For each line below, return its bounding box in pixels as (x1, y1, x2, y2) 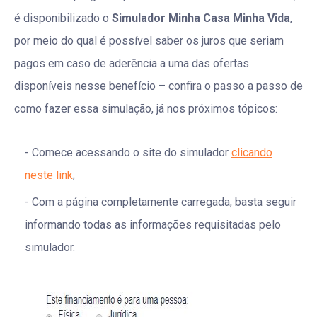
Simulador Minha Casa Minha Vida (112, 11, 290, 25)
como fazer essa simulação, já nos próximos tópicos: (14, 101, 277, 115)
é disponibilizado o (14, 11, 112, 25)
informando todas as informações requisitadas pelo (25, 217, 281, 231)
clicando (231, 145, 272, 159)
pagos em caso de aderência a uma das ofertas (14, 56, 249, 70)
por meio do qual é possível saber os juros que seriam (14, 33, 284, 47)
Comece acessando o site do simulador (32, 145, 231, 159)
